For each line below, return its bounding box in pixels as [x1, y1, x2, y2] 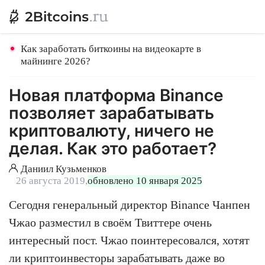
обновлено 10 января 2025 [88, 175, 202, 186]
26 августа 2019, [16, 175, 88, 186]
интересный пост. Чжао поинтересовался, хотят [9, 234, 250, 247]
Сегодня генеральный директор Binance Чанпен [9, 198, 250, 211]
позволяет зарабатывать [9, 103, 214, 123]
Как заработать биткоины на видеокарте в [21, 43, 201, 54]
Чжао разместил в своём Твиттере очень [9, 216, 212, 229]
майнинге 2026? [21, 56, 91, 67]
